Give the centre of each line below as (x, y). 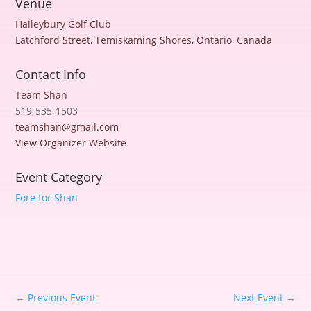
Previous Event (62, 297)
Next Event (258, 297)
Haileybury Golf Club (64, 24)
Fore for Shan (47, 197)
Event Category (59, 177)
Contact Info (51, 74)
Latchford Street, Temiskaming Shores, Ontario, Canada (144, 40)
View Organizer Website (71, 142)
